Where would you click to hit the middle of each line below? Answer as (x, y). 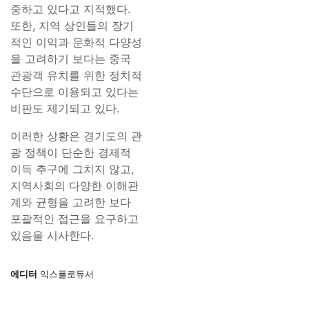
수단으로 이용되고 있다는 (74, 92)
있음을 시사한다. (52, 235)
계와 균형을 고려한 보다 (71, 202)
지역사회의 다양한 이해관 (74, 186)
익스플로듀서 (66, 274)
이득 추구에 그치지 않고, (72, 169)
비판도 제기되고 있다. (65, 108)
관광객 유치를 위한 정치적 (76, 75)
